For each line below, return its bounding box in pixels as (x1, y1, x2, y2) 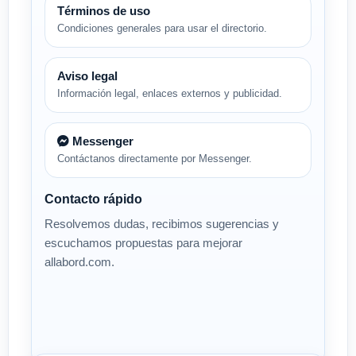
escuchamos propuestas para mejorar (44, 236, 242, 250)
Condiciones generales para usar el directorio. (57, 22, 267, 34)
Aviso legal (57, 69, 118, 83)
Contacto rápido (44, 192, 142, 206)
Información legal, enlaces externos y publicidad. (57, 87, 282, 99)
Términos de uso (57, 4, 150, 17)
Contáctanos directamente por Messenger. (57, 153, 252, 164)
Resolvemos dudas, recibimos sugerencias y (44, 217, 279, 230)
